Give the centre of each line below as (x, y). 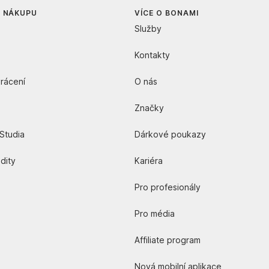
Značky (149, 107)
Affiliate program (168, 240)
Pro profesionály (168, 187)
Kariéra (149, 160)
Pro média (155, 213)
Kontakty (152, 55)
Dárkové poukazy (170, 134)
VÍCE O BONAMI (167, 13)
